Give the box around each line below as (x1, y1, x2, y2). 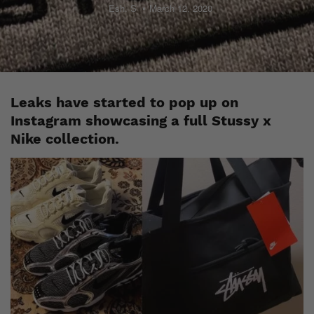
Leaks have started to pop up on (11, 94, 238, 111)
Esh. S (109, 1, 137, 15)
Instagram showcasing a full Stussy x (11, 112, 271, 129)
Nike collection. (11, 130, 119, 147)
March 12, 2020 (149, 1, 212, 15)
